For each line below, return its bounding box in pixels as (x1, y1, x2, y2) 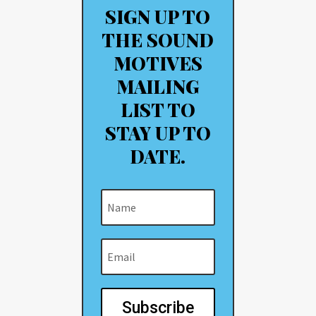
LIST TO (120, 97, 195, 122)
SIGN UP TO (105, 4, 211, 29)
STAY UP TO (104, 120, 211, 145)
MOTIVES (113, 50, 202, 75)
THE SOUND (102, 27, 214, 52)
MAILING (116, 73, 200, 99)
